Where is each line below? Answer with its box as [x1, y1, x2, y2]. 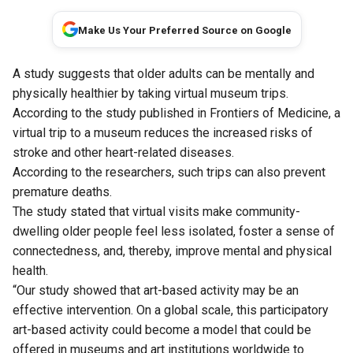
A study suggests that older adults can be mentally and [13, 65, 314, 81]
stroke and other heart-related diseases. [13, 144, 234, 160]
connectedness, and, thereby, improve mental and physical [13, 243, 332, 258]
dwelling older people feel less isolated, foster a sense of [13, 223, 335, 239]
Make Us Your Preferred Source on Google [77, 24, 292, 36]
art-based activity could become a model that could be [13, 321, 311, 337]
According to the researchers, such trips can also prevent [13, 164, 325, 180]
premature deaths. [13, 184, 112, 199]
